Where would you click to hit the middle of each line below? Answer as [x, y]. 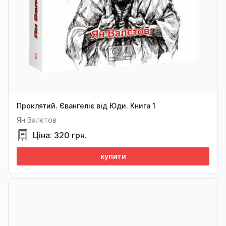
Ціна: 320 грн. [60, 135]
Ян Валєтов [37, 120]
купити [113, 156]
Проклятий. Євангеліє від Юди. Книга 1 [86, 106]
